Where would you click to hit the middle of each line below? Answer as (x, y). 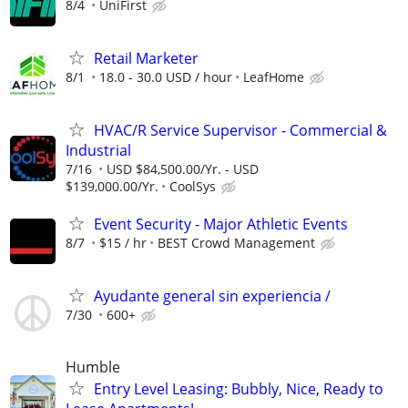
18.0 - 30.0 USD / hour (166, 76)
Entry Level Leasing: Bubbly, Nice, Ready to (239, 388)
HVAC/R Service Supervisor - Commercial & (240, 130)
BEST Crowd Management (236, 243)
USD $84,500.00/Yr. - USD (183, 169)
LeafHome (274, 76)
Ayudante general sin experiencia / (212, 296)
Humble (93, 367)
